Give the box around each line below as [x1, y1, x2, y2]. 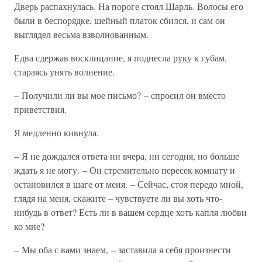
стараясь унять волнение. [14, 65, 115, 78]
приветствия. [14, 103, 67, 115]
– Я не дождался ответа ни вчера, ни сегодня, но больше [14, 150, 239, 162]
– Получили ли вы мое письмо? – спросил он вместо [14, 89, 226, 101]
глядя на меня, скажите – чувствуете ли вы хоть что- [14, 192, 222, 204]
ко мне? [14, 220, 44, 232]
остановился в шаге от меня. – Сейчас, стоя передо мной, [14, 178, 243, 190]
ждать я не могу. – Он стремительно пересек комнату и [14, 164, 235, 176]
